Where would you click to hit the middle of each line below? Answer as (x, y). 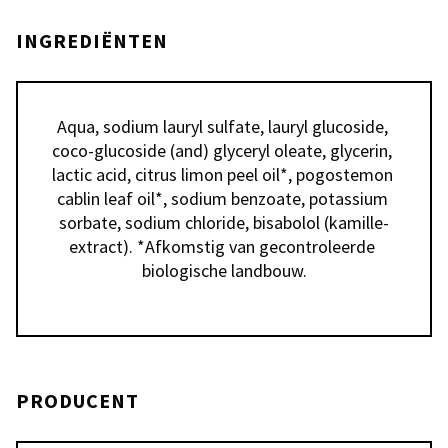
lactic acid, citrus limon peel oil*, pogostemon (222, 174)
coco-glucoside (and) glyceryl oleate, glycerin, (222, 150)
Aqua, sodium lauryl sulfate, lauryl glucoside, (222, 126)
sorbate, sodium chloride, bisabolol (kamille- (224, 222)
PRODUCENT (77, 400)
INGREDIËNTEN (92, 40)
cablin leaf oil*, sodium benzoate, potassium (222, 198)
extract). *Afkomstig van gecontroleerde (222, 246)
